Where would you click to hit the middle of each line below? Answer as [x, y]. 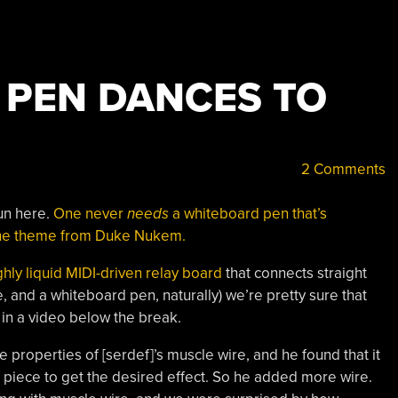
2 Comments [341, 169]
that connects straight [294, 273]
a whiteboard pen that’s [247, 214]
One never [90, 214]
